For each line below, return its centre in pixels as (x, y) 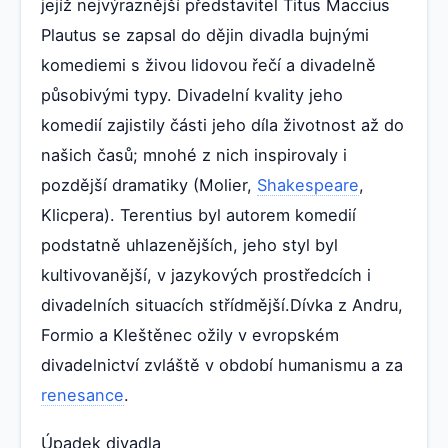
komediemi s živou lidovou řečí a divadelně (208, 65)
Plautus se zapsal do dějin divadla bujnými (205, 35)
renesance (82, 395)
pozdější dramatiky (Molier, (149, 185)
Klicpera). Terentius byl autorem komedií (198, 215)
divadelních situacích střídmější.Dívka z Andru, (222, 305)
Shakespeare (308, 185)
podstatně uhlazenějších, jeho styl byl (189, 245)
